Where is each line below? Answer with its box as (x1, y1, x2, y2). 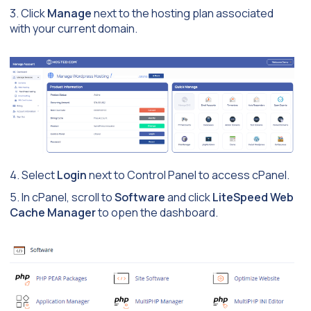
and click (165, 189, 212, 205)
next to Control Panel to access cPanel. (87, 167, 289, 183)
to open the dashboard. (96, 204, 218, 220)
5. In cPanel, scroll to (10, 189, 115, 205)
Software (115, 189, 165, 205)
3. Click (10, 5, 47, 21)
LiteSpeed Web (212, 189, 294, 205)
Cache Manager (10, 204, 96, 220)
